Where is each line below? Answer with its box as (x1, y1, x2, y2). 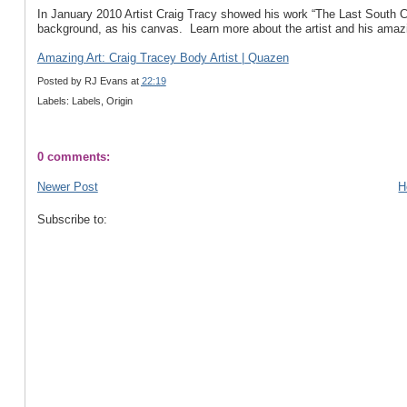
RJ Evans (84, 74, 128, 86)
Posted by (36, 74, 84, 86)
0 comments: (36, 149, 110, 164)
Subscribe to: (36, 213, 107, 227)
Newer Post (36, 180, 98, 194)
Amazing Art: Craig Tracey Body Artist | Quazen (36, 51, 289, 65)
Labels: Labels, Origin (36, 95, 133, 107)
